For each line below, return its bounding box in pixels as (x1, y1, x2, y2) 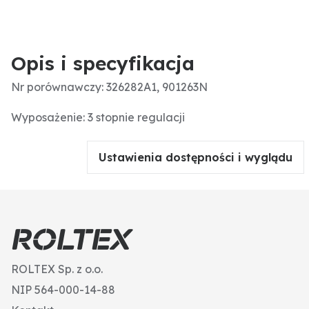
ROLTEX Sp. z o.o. (11, 262, 103, 277)
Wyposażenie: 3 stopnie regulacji (11, 110, 185, 125)
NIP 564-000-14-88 (11, 283, 115, 297)
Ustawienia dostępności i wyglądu (99, 150, 292, 165)
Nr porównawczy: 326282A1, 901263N (11, 80, 208, 94)
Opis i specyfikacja (11, 51, 195, 76)
